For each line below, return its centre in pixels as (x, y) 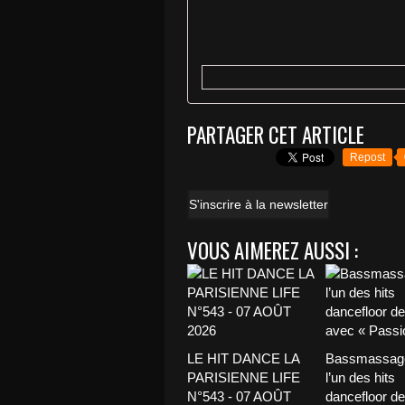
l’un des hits (360, 377)
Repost (367, 157)
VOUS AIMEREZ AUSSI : (273, 250)
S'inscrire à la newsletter (259, 204)
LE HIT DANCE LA (243, 358)
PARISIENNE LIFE (244, 377)
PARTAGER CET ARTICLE (276, 134)
